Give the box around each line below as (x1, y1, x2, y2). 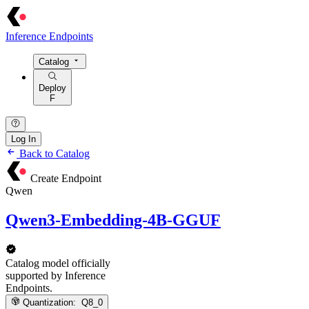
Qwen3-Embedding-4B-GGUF (6, 210, 221, 229)
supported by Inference (6, 269, 106, 281)
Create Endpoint (30, 172, 101, 184)
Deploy (39, 82, 66, 93)
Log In (11, 133, 36, 144)
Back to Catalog (17, 147, 90, 159)
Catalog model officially (6, 257, 110, 269)
